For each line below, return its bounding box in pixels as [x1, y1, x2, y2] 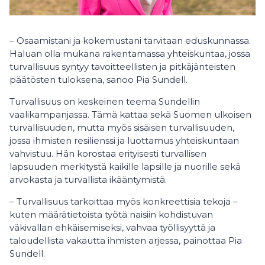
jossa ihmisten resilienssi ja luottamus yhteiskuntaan [9, 135, 239, 146]
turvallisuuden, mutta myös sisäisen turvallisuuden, [9, 122, 234, 133]
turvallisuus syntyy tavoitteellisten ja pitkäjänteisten [9, 61, 235, 72]
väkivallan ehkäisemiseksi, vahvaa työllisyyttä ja [9, 222, 215, 233]
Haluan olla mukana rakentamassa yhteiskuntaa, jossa [9, 48, 250, 59]
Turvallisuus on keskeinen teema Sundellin [9, 96, 200, 107]
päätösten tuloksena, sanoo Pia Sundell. [9, 74, 188, 85]
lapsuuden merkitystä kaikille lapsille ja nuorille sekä [9, 161, 241, 172]
